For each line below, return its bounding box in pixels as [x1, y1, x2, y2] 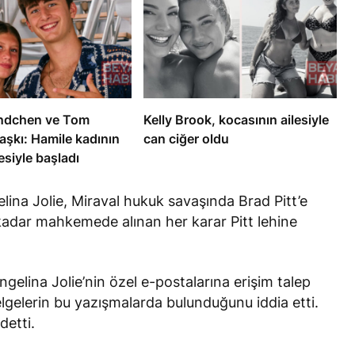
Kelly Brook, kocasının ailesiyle [143, 112, 329, 128]
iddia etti [257, 294, 315, 311]
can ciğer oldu [143, 131, 229, 147]
